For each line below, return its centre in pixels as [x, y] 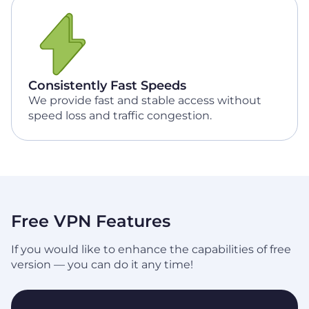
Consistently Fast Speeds [107, 86]
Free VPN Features [91, 221]
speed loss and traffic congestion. [120, 116]
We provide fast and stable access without [145, 100]
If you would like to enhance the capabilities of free [151, 250]
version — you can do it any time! [102, 265]
